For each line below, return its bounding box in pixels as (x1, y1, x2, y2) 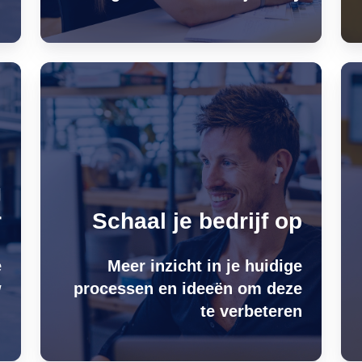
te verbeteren (200, 302, 302, 320)
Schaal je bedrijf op (91, 208, 302, 234)
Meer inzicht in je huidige (107, 257, 302, 275)
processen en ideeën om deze (73, 280, 302, 297)
